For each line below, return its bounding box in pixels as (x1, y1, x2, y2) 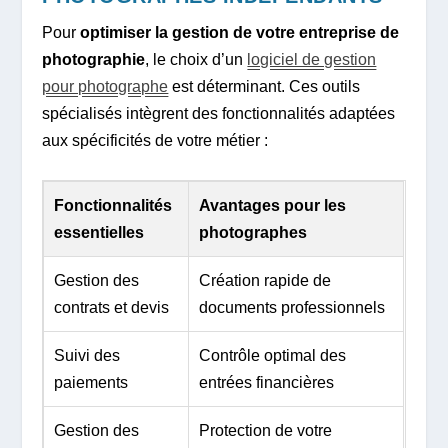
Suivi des (54, 346, 121, 364)
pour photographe (42, 78, 169, 96)
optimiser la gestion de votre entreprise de (80, 24, 400, 42)
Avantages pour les (199, 196, 347, 214)
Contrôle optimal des (199, 346, 347, 364)
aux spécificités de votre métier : (42, 132, 269, 150)
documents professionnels (199, 298, 386, 316)
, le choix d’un (145, 51, 248, 69)
